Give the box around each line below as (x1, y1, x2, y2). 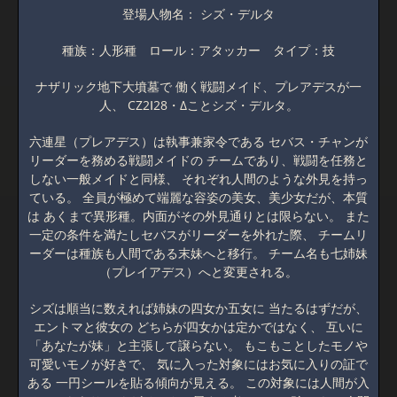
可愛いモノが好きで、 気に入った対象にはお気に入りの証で (29, 355, 368, 372)
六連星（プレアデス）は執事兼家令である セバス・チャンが (29, 133, 368, 150)
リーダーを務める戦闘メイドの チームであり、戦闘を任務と (29, 152, 368, 168)
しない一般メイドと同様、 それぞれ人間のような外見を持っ (29, 170, 368, 187)
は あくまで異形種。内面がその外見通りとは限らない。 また (27, 207, 370, 224)
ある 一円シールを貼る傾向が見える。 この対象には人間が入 (27, 374, 370, 391)
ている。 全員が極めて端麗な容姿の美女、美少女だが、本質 (29, 189, 368, 206)
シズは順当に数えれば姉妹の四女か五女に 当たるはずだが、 (29, 300, 368, 316)
